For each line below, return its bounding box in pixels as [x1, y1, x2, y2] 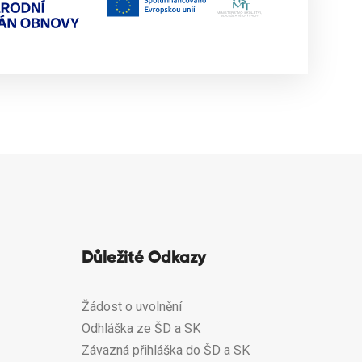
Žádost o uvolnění [81, 298, 182, 314]
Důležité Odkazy [81, 250, 206, 267]
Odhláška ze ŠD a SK [81, 320, 200, 336]
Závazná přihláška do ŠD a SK [81, 342, 250, 358]
